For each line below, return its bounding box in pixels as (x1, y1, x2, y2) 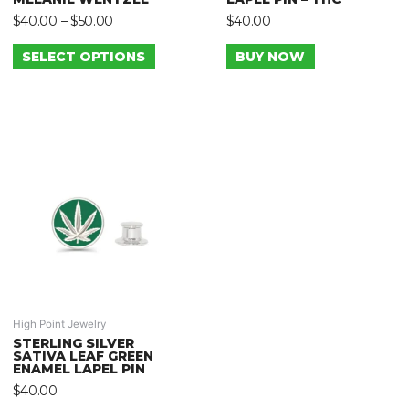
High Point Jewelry (12, 318, 106, 331)
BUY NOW (236, 48, 306, 66)
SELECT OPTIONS (22, 48, 146, 66)
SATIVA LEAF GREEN (12, 348, 153, 364)
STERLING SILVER (12, 335, 134, 351)
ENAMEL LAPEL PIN (12, 361, 145, 377)
